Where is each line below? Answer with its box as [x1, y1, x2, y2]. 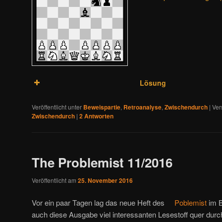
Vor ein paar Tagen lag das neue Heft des [32, 197, 166, 208]
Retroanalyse [123, 102, 162, 111]
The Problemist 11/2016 [32, 153, 172, 171]
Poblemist [174, 197, 207, 208]
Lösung [140, 78, 166, 88]
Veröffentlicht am [32, 175, 78, 184]
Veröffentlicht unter [32, 102, 82, 111]
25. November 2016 [78, 175, 133, 185]
